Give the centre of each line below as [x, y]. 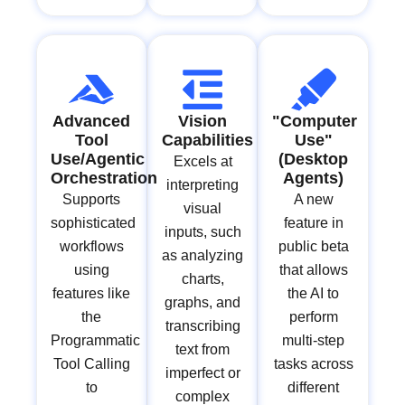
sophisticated [93, 223]
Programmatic [95, 341]
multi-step [314, 341]
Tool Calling [91, 364]
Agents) [314, 179]
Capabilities [207, 141]
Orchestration [104, 179]
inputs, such [202, 232]
